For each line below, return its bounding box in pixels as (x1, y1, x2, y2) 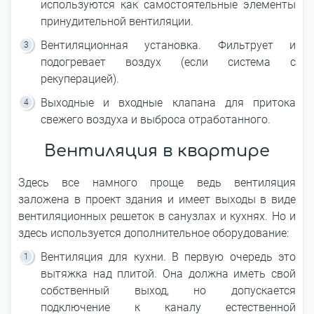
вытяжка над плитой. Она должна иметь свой (41, 267, 296, 280)
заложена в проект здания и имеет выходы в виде (18, 193, 296, 206)
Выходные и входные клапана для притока (41, 96, 296, 109)
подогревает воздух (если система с (41, 55, 296, 69)
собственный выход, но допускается (41, 284, 296, 297)
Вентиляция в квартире (44, 142, 270, 161)
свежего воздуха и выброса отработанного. (41, 113, 271, 126)
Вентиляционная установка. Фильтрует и (41, 39, 296, 52)
